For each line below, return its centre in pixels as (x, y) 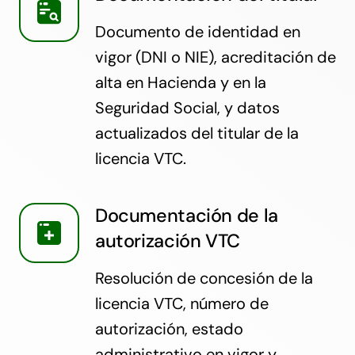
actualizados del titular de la (197, 134)
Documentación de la (186, 216)
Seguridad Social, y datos (187, 108)
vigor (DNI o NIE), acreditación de (215, 57)
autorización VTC (167, 241)
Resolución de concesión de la (204, 279)
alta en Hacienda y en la (180, 83)
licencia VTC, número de (181, 304)
